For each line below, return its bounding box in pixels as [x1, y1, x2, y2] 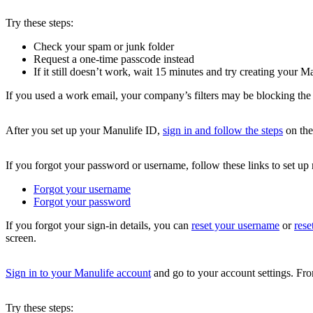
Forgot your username [34, 183, 131, 196]
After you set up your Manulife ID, [6, 124, 163, 137]
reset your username [191, 219, 279, 232]
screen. [6, 232, 36, 245]
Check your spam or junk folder [34, 41, 174, 53]
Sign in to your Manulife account [6, 267, 151, 279]
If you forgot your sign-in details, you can [6, 219, 191, 232]
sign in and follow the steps [163, 124, 283, 137]
